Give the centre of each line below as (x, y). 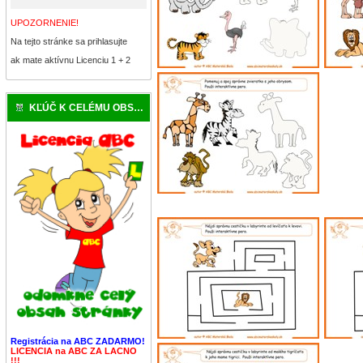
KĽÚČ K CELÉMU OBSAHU (81, 107)
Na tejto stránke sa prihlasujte (69, 41)
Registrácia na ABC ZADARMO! (78, 342)
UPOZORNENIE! (45, 22)
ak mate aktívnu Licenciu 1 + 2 (70, 60)
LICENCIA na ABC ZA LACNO (74, 351)
